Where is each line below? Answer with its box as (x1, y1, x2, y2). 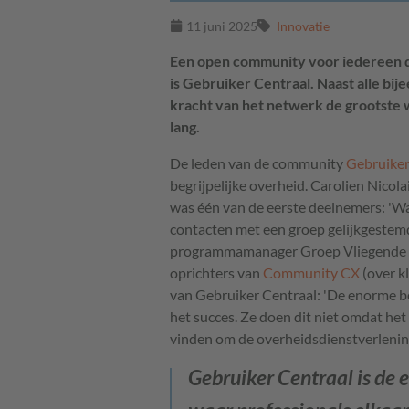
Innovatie (277, 18, 330, 35)
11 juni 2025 (186, 18, 257, 35)
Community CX (263, 264, 360, 282)
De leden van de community (170, 154, 346, 173)
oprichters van (170, 264, 263, 282)
